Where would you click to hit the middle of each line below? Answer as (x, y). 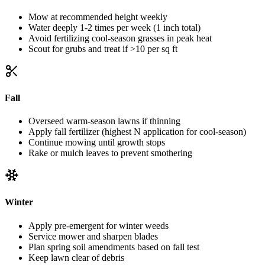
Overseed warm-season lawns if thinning (104, 121)
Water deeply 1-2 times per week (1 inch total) (114, 27)
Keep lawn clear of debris (76, 257)
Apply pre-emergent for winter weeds (98, 225)
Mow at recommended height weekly (98, 17)
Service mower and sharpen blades (93, 236)
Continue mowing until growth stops (97, 143)
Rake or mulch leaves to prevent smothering (110, 153)
